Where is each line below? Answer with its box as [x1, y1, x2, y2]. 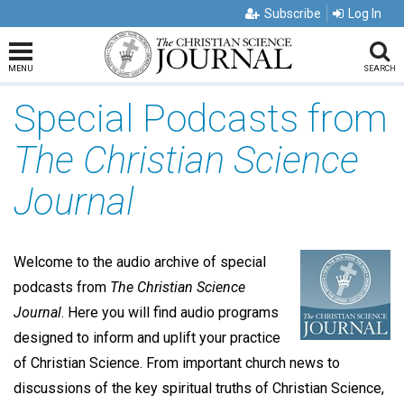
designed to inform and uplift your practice [14, 329, 280, 346]
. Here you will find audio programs [61, 304, 279, 321]
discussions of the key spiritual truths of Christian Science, [14, 380, 384, 397]
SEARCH [363, 64, 396, 73]
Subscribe [264, 6, 321, 21]
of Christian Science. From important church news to [14, 354, 340, 372]
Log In [348, 6, 381, 21]
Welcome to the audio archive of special [14, 253, 266, 271]
